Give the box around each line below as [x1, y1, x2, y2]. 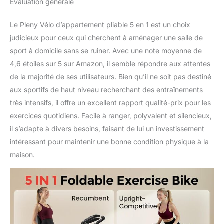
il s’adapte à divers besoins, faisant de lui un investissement [10, 124, 204, 133]
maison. [10, 150, 35, 159]
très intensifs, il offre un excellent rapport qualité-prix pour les [10, 98, 211, 107]
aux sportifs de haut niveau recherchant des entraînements [10, 85, 203, 94]
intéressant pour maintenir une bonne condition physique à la [10, 137, 209, 146]
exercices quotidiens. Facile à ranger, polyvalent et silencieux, [10, 111, 212, 120]
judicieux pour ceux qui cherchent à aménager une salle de [10, 33, 203, 42]
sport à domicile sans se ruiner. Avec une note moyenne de [10, 46, 202, 55]
